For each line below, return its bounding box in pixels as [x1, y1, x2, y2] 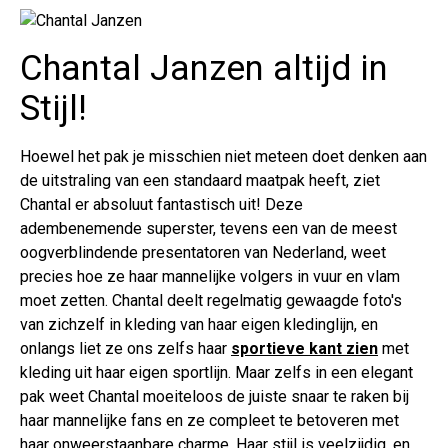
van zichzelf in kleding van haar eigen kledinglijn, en [20, 314, 378, 334]
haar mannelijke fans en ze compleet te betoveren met [20, 410, 399, 430]
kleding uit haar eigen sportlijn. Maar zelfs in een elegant [20, 362, 413, 382]
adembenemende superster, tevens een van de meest [20, 218, 397, 238]
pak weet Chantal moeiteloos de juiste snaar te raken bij [20, 386, 409, 406]
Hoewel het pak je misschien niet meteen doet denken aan [20, 146, 427, 166]
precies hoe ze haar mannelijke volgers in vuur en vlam [20, 266, 400, 286]
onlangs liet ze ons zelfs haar [20, 338, 231, 358]
